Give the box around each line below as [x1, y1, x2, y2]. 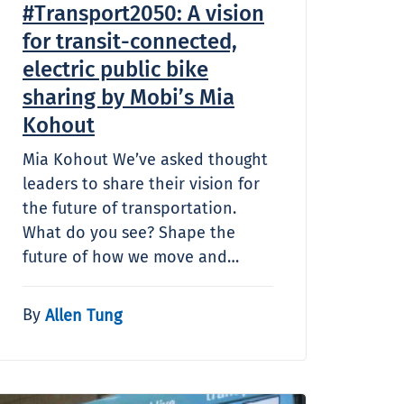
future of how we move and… [23, 246, 239, 267]
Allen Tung [45, 305, 122, 326]
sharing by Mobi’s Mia [23, 84, 234, 110]
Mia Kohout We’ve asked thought [23, 149, 268, 170]
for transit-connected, [23, 28, 237, 54]
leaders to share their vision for [23, 173, 260, 194]
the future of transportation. [23, 197, 236, 218]
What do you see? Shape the [23, 222, 235, 243]
